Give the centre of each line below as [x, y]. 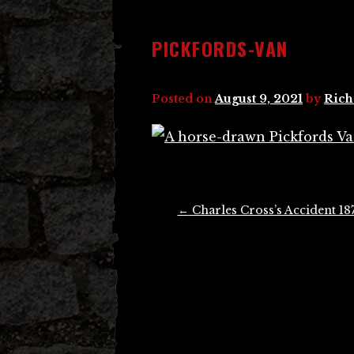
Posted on [183, 99]
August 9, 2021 [259, 99]
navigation [180, 232]
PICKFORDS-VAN [220, 48]
